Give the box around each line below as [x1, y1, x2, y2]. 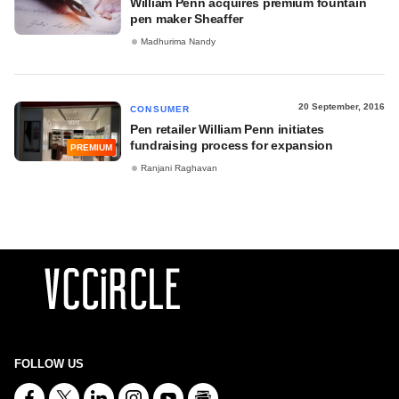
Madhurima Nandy [141, 37, 216, 47]
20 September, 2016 [298, 102, 385, 111]
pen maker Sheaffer [130, 12, 243, 26]
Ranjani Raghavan [141, 163, 217, 174]
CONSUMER [130, 104, 191, 114]
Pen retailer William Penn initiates [130, 122, 325, 136]
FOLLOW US [14, 357, 84, 370]
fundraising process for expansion [130, 138, 333, 152]
